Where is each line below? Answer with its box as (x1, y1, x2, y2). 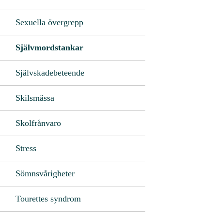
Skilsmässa (15, 93, 54, 103)
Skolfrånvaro (15, 118, 61, 128)
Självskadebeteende (15, 67, 84, 77)
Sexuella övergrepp (15, 17, 83, 27)
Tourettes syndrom (15, 193, 81, 203)
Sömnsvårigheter (15, 168, 75, 178)
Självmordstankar (15, 42, 83, 52)
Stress (15, 143, 36, 153)
